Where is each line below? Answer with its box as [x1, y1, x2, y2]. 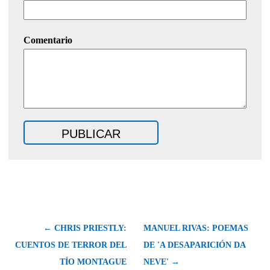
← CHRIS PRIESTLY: [43, 224, 127, 233]
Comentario [24, 35, 72, 46]
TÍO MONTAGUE [60, 257, 127, 267]
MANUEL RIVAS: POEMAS [143, 224, 248, 233]
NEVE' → [143, 257, 180, 267]
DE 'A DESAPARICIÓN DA [143, 240, 245, 250]
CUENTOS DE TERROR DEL [15, 240, 127, 250]
